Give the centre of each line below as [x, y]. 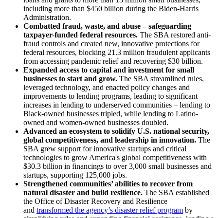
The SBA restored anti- [175, 35]
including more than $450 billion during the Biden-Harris [111, 8]
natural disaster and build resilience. [84, 192]
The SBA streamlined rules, [162, 78]
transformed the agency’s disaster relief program [110, 210]
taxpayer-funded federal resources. [82, 35]
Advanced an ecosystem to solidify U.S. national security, [116, 131]
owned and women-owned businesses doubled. [96, 122]
